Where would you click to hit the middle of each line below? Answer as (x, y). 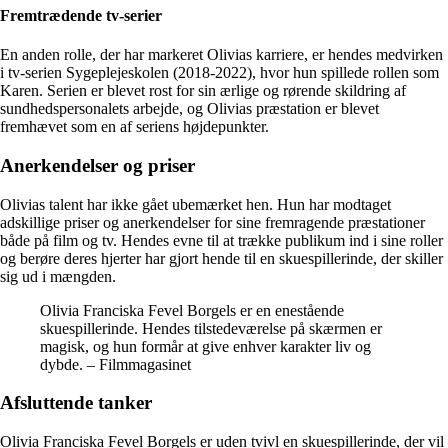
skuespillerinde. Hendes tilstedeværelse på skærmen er (211, 328)
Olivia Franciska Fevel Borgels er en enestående (192, 310)
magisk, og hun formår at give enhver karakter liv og (205, 346)
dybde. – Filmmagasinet (115, 364)
